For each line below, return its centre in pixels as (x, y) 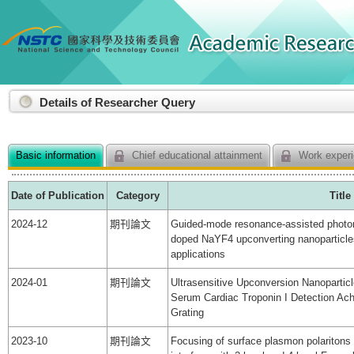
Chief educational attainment (196, 155)
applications (198, 254)
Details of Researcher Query (117, 102)
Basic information (56, 155)
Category (137, 196)
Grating (187, 313)
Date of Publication (58, 196)
